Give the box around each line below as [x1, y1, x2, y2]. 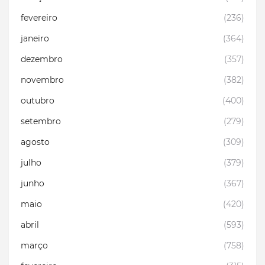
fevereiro [21, 12, 57, 24]
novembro [21, 75, 64, 86]
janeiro [21, 33, 49, 44]
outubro [21, 95, 54, 106]
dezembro [21, 54, 63, 65]
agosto [21, 137, 50, 148]
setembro [21, 116, 61, 127]
